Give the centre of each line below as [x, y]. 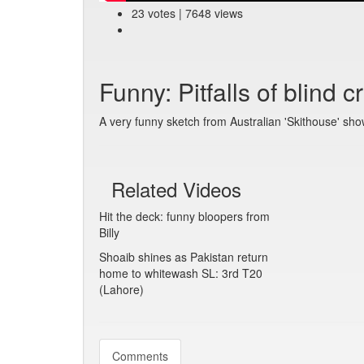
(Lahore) [121, 289]
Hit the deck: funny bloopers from [184, 216]
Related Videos [176, 189]
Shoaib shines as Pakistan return [184, 257]
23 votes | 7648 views [187, 13]
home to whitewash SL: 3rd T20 [181, 273]
